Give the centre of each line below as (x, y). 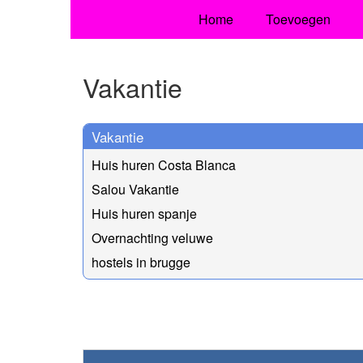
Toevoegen (298, 19)
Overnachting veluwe (152, 237)
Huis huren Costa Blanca (164, 164)
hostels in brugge (141, 262)
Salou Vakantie (135, 189)
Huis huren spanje (144, 213)
